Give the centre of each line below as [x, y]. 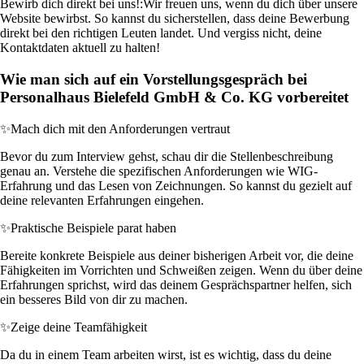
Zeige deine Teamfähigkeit [79, 327]
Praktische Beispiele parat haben [93, 227]
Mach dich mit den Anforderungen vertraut [120, 128]
